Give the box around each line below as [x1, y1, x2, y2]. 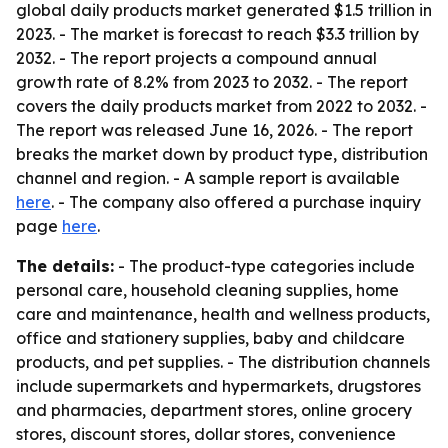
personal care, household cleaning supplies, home [16, 280, 399, 300]
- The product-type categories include [114, 256, 415, 276]
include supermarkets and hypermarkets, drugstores [16, 376, 421, 396]
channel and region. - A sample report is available [16, 168, 400, 188]
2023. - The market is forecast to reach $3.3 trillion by [16, 24, 419, 44]
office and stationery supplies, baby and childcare [16, 328, 405, 348]
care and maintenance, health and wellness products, [16, 304, 430, 324]
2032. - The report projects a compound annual [16, 48, 377, 68]
